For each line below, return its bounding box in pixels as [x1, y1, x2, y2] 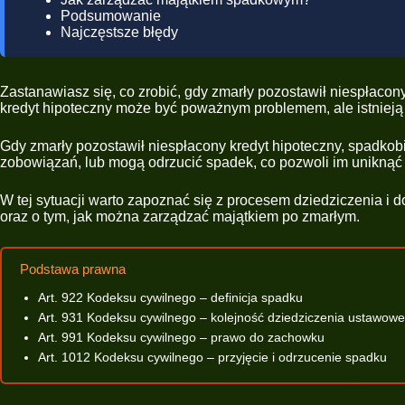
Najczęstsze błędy [61, 24, 178, 40]
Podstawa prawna [20, 261, 126, 277]
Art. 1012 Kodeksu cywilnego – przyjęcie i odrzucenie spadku [38, 349, 387, 364]
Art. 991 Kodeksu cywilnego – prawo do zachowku [38, 329, 325, 344]
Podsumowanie [61, 8, 161, 24]
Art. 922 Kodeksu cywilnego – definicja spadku [38, 289, 303, 305]
